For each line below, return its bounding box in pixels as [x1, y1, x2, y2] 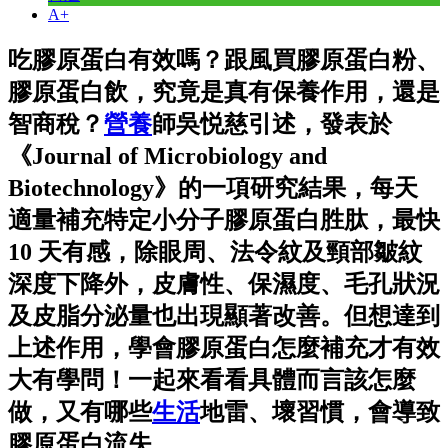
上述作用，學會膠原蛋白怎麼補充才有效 [8, 334, 440, 361]
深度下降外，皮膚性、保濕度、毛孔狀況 [8, 270, 440, 297]
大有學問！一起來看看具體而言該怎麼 [8, 366, 416, 393]
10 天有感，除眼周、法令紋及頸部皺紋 [8, 238, 422, 265]
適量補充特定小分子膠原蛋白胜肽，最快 [8, 206, 440, 233]
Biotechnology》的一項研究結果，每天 [8, 174, 418, 201]
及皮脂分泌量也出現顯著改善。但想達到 [8, 302, 440, 329]
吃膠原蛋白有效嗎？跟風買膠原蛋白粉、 [8, 46, 440, 73]
